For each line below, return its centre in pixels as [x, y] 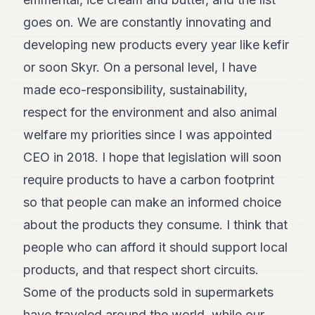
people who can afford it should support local [156, 247]
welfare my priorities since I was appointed [148, 135]
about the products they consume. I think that [156, 225]
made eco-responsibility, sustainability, [136, 90]
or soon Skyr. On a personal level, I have [140, 67]
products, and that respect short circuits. [141, 270]
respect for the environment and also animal [150, 112]
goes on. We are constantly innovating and [148, 22]
